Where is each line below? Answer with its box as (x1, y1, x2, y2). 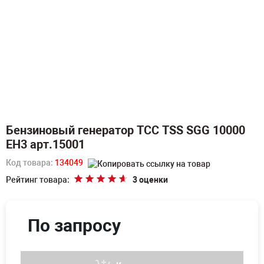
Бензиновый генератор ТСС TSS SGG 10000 (6, 123, 245, 137)
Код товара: (6, 158, 55, 167)
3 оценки (133, 175, 168, 184)
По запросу (28, 215, 121, 236)
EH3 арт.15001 (6, 137, 85, 151)
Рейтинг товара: (6, 175, 70, 184)
